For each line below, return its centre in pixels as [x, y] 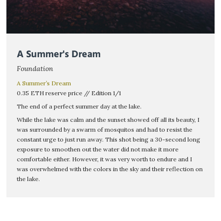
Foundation [35, 69]
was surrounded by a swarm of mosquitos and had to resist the [105, 129]
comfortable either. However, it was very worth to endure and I [105, 159]
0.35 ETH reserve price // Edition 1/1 [69, 93]
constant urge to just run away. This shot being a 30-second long [109, 139]
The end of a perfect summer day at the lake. [79, 106]
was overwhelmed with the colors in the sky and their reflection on [110, 169]
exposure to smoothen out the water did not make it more [98, 149]
